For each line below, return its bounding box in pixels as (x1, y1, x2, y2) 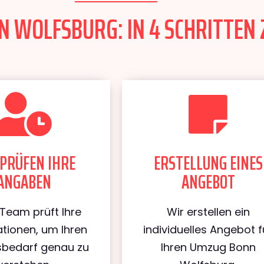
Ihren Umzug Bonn (160, 240, 256, 255)
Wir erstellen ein (166, 204, 250, 219)
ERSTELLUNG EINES (153, 148, 263, 178)
